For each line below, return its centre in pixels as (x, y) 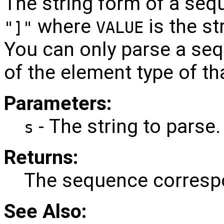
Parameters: (58, 103)
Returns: (41, 157)
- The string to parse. (127, 126)
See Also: (45, 211)
